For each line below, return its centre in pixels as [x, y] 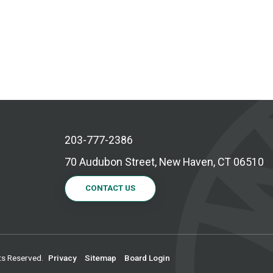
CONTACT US [110, 188]
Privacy [62, 257]
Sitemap [100, 257]
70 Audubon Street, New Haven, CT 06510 [164, 162]
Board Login [147, 257]
